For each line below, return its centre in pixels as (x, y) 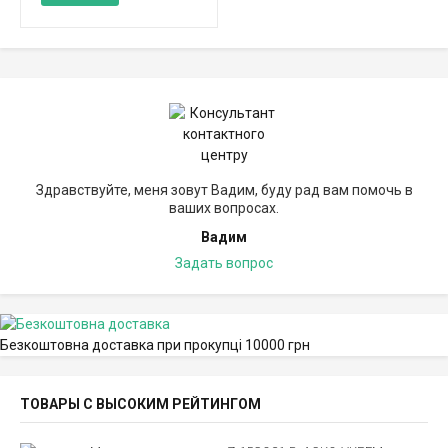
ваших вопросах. (224, 208)
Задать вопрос (224, 263)
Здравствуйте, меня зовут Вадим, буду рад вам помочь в (224, 190)
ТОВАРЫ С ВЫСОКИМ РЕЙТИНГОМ (140, 404)
